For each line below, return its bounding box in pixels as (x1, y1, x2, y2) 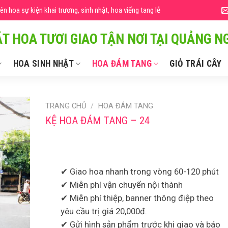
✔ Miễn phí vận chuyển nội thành (61, 180, 183, 190)
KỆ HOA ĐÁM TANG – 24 (45, 115, 150, 127)
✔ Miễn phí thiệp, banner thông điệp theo (61, 193, 214, 204)
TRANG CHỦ (45, 101, 87, 110)
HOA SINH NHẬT (13, 59, 74, 69)
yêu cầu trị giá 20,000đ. (61, 206, 147, 217)
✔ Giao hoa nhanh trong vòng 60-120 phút (61, 166, 219, 177)
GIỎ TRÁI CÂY (169, 59, 222, 69)
